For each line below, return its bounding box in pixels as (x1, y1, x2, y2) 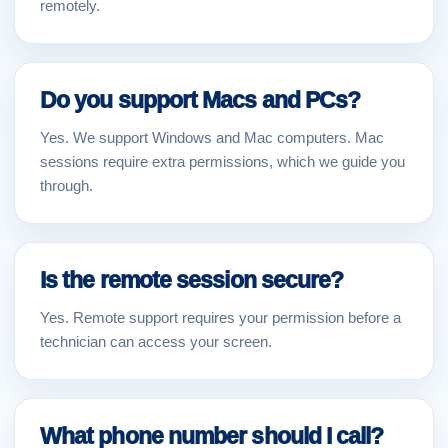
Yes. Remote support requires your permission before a (40, 309, 401, 326)
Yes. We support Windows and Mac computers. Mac (40, 129, 384, 146)
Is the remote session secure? (40, 267, 344, 293)
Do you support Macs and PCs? (40, 87, 361, 113)
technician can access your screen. (40, 333, 272, 350)
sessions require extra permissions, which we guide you (40, 153, 405, 170)
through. (40, 177, 93, 194)
